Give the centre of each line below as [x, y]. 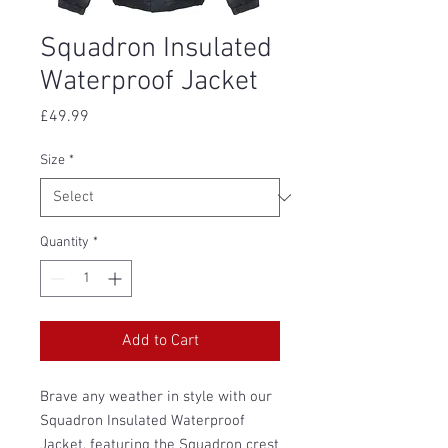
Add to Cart [160, 341]
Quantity [64, 243]
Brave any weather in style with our [156, 397]
